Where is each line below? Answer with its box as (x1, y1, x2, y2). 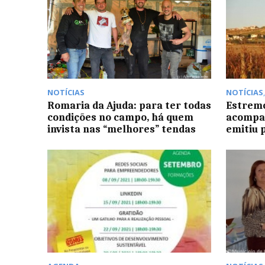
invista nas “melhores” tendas (47, 122, 196, 135)
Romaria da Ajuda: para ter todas (47, 99, 211, 111)
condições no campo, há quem (47, 111, 193, 123)
